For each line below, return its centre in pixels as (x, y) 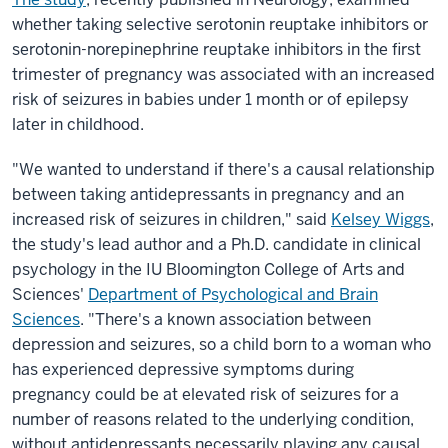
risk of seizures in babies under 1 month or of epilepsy (210, 99)
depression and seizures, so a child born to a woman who (221, 344)
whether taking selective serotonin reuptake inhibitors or (220, 24)
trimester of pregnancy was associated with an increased (223, 74)
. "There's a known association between (225, 319)
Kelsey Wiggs (380, 219)
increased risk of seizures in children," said (171, 219)
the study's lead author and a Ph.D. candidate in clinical (216, 244)
